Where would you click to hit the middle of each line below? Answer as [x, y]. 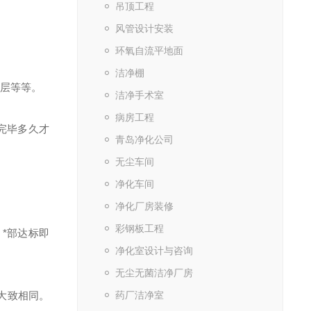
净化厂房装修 [144, 206]
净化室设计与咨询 [154, 251]
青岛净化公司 [144, 140]
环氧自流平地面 [149, 51]
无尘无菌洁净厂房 [154, 273]
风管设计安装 [144, 28]
